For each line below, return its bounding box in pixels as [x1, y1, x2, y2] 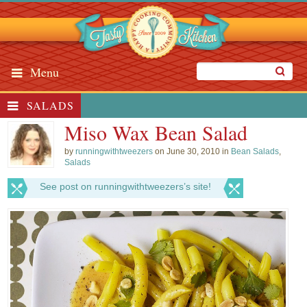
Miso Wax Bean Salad [64, 119, 248, 146]
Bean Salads [231, 147, 280, 156]
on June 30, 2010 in [153, 147, 232, 156]
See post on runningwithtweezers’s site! [40, 181, 212, 192]
